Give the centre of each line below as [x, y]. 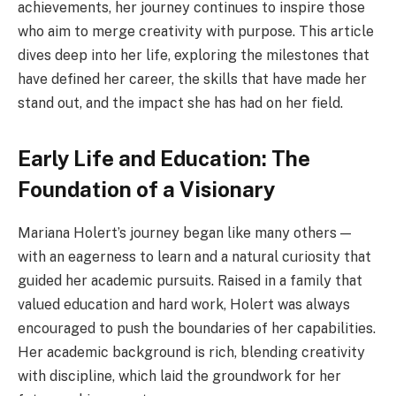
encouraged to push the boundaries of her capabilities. [197, 328]
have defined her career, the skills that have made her [192, 79]
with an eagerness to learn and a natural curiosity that [194, 256]
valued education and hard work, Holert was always [184, 304]
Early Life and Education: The [164, 158]
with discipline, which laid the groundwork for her [179, 376]
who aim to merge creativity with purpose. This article [196, 31]
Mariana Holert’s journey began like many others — [184, 232]
